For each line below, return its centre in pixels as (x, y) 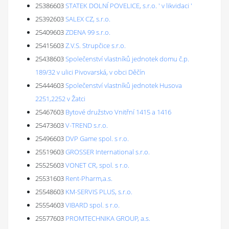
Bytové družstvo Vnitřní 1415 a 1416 (118, 112)
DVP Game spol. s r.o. (97, 139)
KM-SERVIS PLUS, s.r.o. (99, 192)
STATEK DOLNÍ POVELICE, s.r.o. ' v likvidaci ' (129, 6)
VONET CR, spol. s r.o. (97, 165)
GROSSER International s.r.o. (108, 152)
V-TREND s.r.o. (87, 125)
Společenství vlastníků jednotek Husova (124, 85)
